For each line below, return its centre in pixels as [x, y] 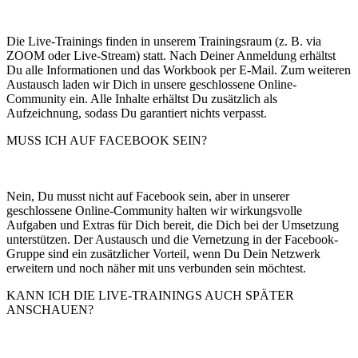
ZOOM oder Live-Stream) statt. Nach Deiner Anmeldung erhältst [171, 55]
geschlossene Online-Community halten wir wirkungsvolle [154, 210]
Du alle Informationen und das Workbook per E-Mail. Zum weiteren [179, 70]
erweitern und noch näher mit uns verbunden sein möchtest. [156, 268]
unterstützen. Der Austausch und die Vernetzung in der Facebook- [172, 239]
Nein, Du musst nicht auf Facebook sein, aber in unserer [148, 196]
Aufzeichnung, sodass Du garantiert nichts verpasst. [137, 113]
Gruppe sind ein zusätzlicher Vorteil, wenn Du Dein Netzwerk [163, 253]
